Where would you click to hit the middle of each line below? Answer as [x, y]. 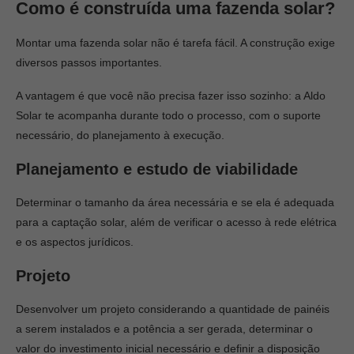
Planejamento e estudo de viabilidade [157, 169]
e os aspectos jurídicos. [75, 242]
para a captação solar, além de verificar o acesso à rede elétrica [176, 222]
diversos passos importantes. [89, 62]
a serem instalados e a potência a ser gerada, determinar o [164, 329]
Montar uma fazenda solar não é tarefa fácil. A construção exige [175, 43]
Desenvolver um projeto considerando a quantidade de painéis [173, 309]
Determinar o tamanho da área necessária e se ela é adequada [175, 202]
